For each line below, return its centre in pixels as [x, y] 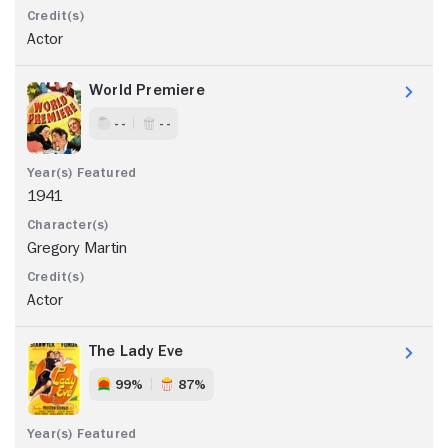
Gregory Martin [77, 247]
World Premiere [147, 89]
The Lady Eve [136, 350]
